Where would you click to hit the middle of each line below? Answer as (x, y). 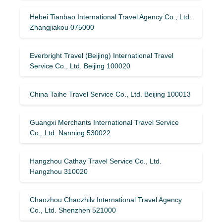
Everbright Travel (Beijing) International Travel (102, 55)
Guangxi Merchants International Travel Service (104, 122)
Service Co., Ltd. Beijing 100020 (80, 66)
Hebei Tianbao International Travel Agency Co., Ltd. (111, 17)
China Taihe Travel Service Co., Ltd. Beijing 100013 (110, 94)
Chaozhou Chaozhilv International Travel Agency (106, 199)
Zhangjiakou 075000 (62, 27)
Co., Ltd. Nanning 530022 (70, 133)
